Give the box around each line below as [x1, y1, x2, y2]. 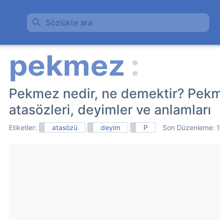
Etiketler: [9, 123, 39, 132]
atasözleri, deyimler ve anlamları [9, 102, 211, 118]
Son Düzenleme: [163, 123, 217, 132]
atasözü [52, 123, 78, 132]
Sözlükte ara [46, 18, 92, 27]
